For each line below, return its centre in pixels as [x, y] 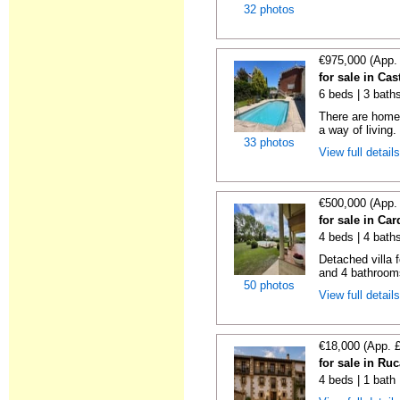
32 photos [269, 9]
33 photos [269, 142]
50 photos [269, 285]
